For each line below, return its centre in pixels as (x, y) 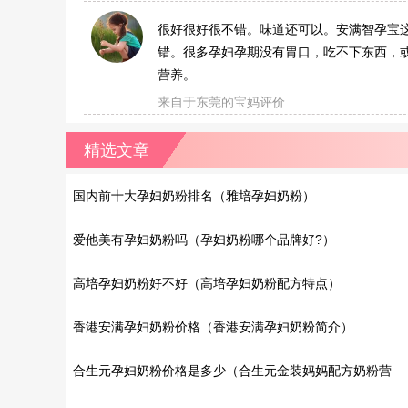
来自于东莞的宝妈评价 (221, 102)
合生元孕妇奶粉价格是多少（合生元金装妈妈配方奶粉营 (232, 371)
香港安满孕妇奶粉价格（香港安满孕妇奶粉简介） (213, 327)
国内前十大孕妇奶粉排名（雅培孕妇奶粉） (194, 196)
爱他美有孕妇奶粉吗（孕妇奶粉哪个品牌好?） (204, 240)
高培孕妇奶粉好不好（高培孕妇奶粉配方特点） (207, 283)
